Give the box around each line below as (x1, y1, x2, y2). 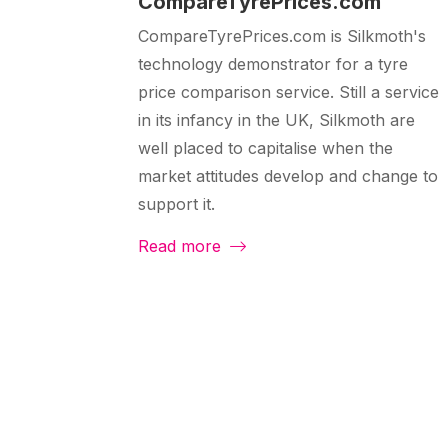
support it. (138, 194, 215, 215)
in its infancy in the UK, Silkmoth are (138, 110, 415, 131)
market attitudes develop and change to (138, 166, 438, 187)
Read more (138, 236, 226, 257)
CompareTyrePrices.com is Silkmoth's (138, 26, 426, 47)
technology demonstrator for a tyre (138, 54, 408, 75)
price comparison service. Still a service (138, 82, 439, 103)
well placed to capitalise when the (138, 138, 393, 159)
